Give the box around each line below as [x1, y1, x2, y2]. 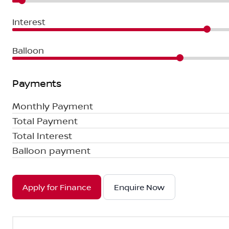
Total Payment [12, 114, 78, 127]
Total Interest [12, 129, 72, 142]
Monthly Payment [12, 100, 93, 112]
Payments [12, 76, 61, 90]
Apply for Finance [22, 181, 91, 193]
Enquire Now [114, 181, 165, 193]
